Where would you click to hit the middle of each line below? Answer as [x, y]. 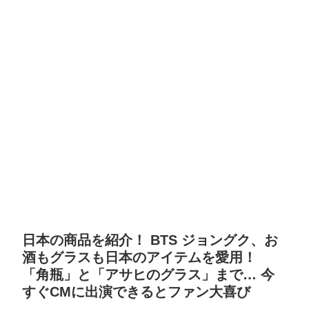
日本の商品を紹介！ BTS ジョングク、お [150, 240]
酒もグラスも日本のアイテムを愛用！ [139, 258]
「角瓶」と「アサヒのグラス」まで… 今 [148, 275]
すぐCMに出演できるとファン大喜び [136, 292]
